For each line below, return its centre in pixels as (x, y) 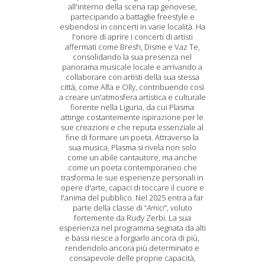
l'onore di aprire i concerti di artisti (132, 37)
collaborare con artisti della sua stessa (132, 77)
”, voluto (178, 208)
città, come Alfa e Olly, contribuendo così (132, 87)
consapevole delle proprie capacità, (132, 258)
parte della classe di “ (109, 208)
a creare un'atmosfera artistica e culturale (132, 97)
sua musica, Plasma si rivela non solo (132, 147)
